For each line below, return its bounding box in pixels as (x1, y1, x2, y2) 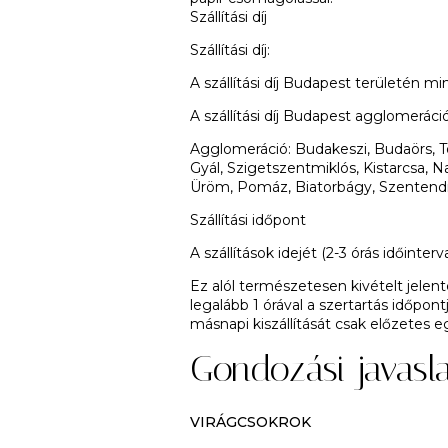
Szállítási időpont (190, 211, 306, 229)
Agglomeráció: (190, 140, 295, 158)
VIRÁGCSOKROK (190, 413, 311, 431)
